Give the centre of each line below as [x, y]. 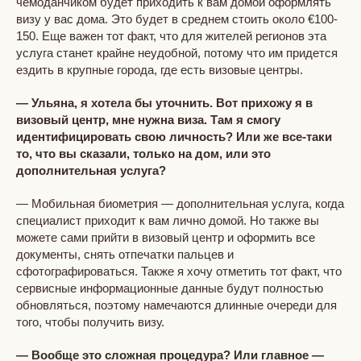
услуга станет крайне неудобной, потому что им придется [177, 52]
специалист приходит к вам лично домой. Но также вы [168, 220]
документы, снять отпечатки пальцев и [125, 254]
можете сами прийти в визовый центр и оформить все [166, 237]
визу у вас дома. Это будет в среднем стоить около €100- [177, 19]
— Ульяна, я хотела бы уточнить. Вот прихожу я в [164, 102]
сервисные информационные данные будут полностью [170, 288]
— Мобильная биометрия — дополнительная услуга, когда [180, 203]
